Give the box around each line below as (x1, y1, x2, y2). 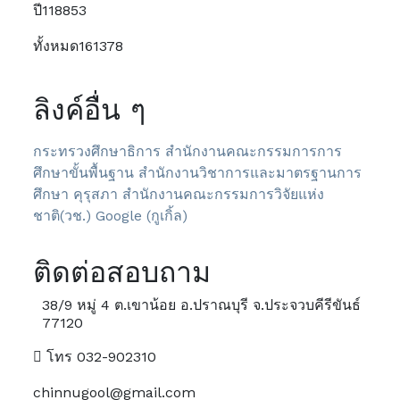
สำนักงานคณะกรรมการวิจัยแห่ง (122, 186, 325, 203)
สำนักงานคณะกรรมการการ (165, 143, 343, 160)
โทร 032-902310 (42, 348, 157, 365)
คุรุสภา (73, 186, 119, 203)
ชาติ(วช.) (33, 207, 92, 224)
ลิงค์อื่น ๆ (33, 93, 146, 127)
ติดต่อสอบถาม (33, 255, 212, 289)
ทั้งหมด (33, 37, 79, 54)
